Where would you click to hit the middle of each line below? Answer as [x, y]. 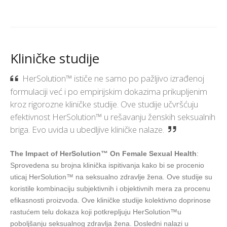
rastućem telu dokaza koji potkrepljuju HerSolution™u [96, 212]
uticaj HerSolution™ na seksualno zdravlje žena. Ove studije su [111, 177]
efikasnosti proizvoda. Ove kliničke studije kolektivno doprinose [110, 200]
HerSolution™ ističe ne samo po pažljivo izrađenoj [113, 78]
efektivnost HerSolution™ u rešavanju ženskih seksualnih [113, 117]
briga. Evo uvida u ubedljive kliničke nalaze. [87, 129]
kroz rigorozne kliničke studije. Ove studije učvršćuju [104, 104]
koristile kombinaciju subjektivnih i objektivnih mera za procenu [110, 188]
